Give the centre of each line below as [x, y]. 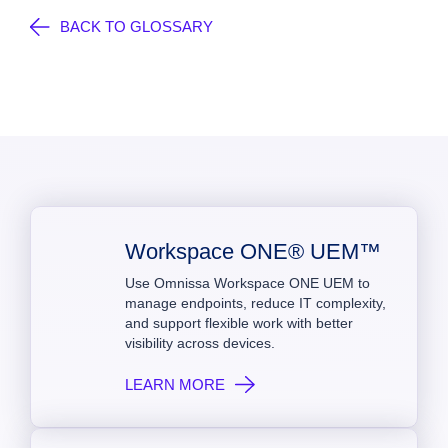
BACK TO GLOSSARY [136, 26]
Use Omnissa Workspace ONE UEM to [247, 283]
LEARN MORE [175, 384]
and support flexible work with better [239, 323]
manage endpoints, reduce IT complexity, [255, 303]
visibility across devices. [200, 343]
